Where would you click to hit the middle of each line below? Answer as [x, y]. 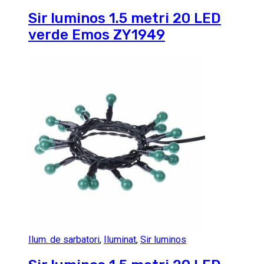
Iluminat [120, 240]
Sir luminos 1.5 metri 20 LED [125, 19]
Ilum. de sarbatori [64, 240]
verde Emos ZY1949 [97, 35]
